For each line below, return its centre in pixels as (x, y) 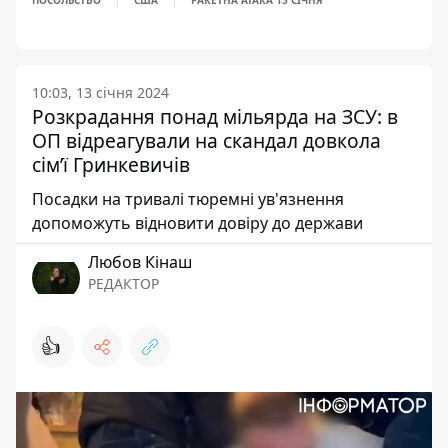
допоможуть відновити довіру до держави (197, 223)
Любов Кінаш (140, 262)
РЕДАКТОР (123, 283)
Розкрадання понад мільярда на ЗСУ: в (215, 116)
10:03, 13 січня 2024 (100, 92)
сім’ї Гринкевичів (111, 164)
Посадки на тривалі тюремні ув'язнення (188, 199)
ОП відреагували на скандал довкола (206, 140)
